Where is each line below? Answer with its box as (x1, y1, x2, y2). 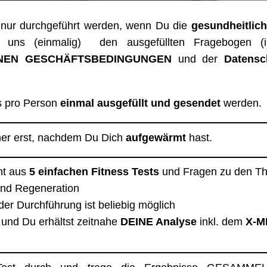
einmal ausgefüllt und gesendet (57, 97, 221, 109)
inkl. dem (197, 215, 246, 228)
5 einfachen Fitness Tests (29, 165, 162, 178)
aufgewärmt (126, 131, 186, 144)
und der (171, 52, 225, 65)
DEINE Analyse (120, 215, 197, 228)
